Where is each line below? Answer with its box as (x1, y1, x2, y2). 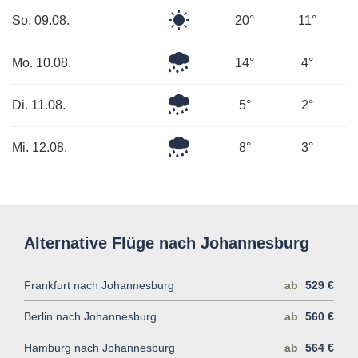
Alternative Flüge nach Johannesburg (24, 233, 309, 252)
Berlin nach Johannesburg (24, 309, 157, 323)
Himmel (189, 29, 233, 43)
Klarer (189, 10, 224, 24)
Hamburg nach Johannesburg (24, 340, 175, 354)
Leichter (189, 137, 235, 151)
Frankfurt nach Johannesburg (24, 278, 174, 292)
